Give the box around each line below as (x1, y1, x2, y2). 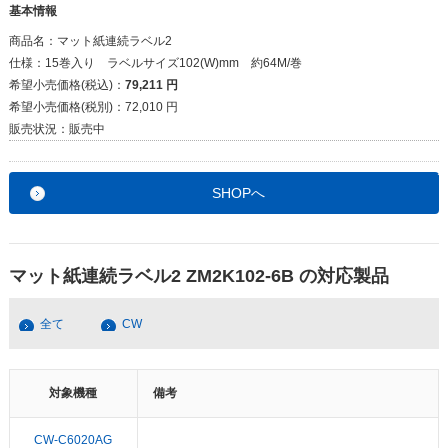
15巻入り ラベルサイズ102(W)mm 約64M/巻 (44, 55, 302, 70)
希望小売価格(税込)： (8, 77, 125, 92)
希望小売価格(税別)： (8, 99, 125, 114)
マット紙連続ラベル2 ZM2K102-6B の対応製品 (8, 265, 389, 286)
